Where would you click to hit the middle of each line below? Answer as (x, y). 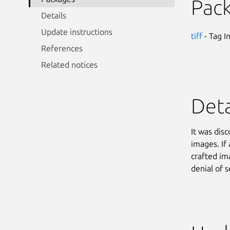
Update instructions (77, 32)
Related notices (69, 64)
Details (54, 15)
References (62, 48)
